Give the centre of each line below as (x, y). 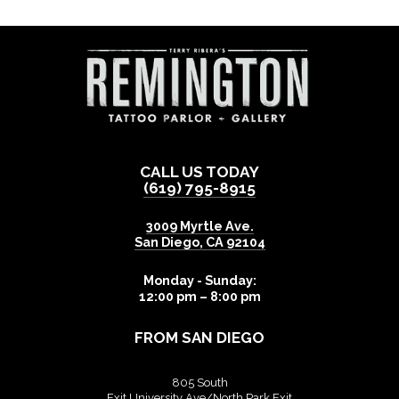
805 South (199, 382)
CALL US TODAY (199, 171)
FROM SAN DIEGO (199, 337)
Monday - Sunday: (199, 280)
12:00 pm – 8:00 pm (199, 296)
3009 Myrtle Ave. (199, 225)
